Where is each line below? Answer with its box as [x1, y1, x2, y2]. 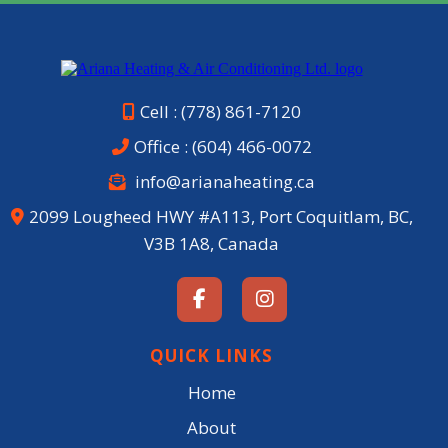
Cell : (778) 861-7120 [140, 100, 301, 124]
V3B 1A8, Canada [144, 232, 279, 256]
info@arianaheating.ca [134, 170, 315, 194]
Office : [133, 135, 188, 159]
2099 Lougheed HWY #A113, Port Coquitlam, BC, [28, 205, 413, 229]
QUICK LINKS [150, 344, 273, 368]
